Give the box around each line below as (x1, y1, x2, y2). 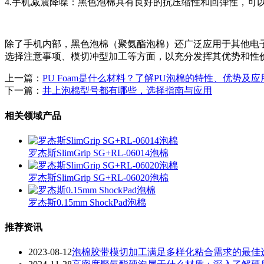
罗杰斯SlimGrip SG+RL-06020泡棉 (28, 172, 169, 183)
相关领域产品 (5, 110, 61, 121)
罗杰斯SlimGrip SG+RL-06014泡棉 (28, 147, 169, 158)
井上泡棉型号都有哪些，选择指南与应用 (42, 85, 212, 96)
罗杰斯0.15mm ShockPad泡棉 (28, 197, 146, 207)
